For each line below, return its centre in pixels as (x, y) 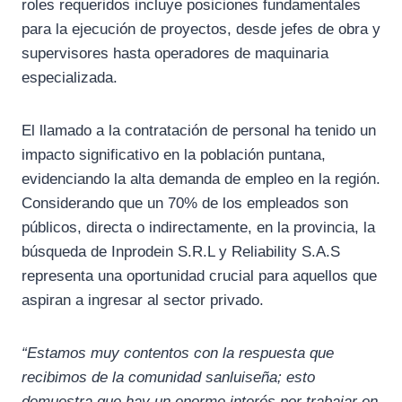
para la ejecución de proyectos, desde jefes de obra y (201, 30)
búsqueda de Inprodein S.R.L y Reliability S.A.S (181, 252)
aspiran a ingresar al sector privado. (143, 301)
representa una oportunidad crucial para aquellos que (199, 276)
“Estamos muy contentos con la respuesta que (178, 354)
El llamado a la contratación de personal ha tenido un (199, 131)
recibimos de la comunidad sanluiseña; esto (168, 378)
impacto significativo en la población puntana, (174, 155)
